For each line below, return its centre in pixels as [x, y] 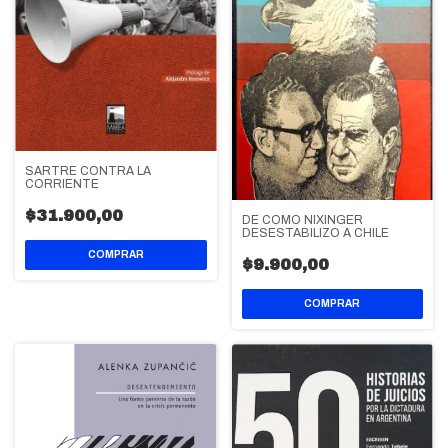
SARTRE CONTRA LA [88, 171]
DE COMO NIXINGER [302, 219]
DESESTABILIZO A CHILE [315, 232]
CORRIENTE [62, 184]
